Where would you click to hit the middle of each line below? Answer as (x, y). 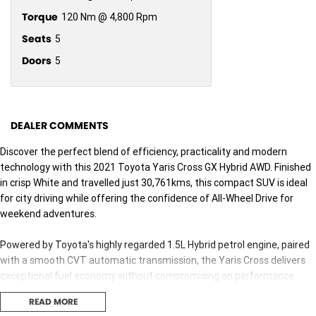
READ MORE (53, 302)
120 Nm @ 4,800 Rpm (109, 17)
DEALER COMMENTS (60, 126)
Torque (40, 17)
